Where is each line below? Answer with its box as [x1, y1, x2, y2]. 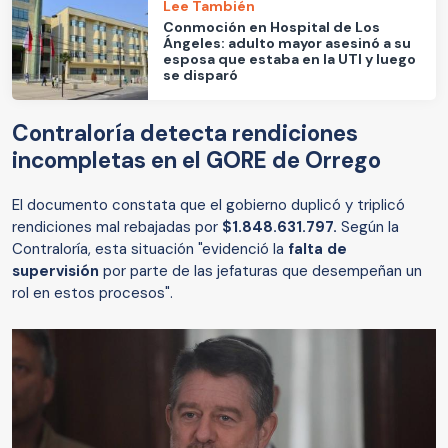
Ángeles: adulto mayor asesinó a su [163, 33, 412, 52]
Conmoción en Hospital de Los [163, 17, 381, 36]
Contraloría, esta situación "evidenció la [12, 239, 288, 260]
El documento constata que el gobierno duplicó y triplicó [12, 195, 405, 216]
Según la [341, 217, 399, 238]
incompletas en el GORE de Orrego [12, 146, 386, 176]
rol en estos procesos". [12, 283, 173, 304]
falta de [288, 239, 347, 260]
